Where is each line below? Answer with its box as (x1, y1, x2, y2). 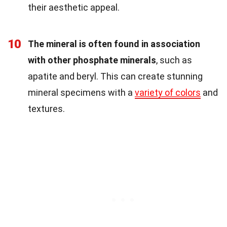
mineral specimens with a (28, 87, 135, 98)
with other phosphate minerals (28, 54, 156, 65)
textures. (28, 103, 65, 114)
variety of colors (135, 87, 201, 98)
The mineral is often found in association (28, 38, 200, 49)
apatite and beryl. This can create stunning (28, 70, 203, 82)
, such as (156, 54, 192, 65)
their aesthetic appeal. (28, 2, 120, 13)
